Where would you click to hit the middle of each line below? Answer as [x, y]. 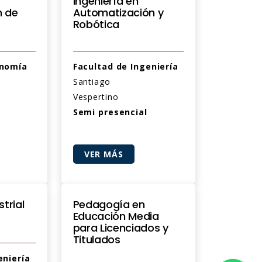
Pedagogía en [109, 204]
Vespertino [96, 97]
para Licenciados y [120, 228]
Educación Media [116, 216]
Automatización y [118, 13]
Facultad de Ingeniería [126, 66]
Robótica [96, 24]
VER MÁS [104, 154]
